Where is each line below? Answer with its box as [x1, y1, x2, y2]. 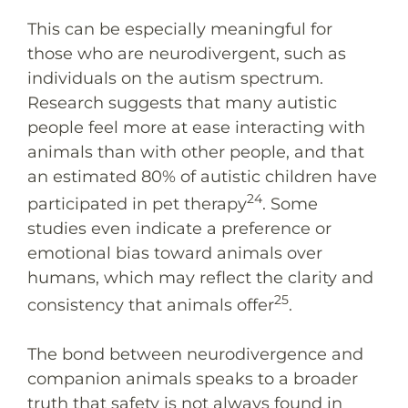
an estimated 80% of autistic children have [27, 166, 377, 187]
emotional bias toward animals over [27, 242, 322, 263]
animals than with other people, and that [27, 141, 364, 162]
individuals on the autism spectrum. [27, 67, 323, 88]
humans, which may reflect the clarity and [27, 267, 373, 288]
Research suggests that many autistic [27, 92, 337, 113]
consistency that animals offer [27, 294, 274, 315]
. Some [262, 193, 318, 214]
